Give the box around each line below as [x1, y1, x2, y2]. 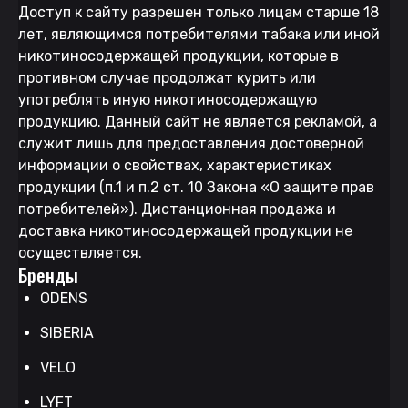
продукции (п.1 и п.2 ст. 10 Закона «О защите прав [18, 178, 374, 196]
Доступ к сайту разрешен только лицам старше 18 [18, 3, 379, 21]
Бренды [18, 260, 78, 289]
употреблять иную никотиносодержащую [18, 90, 317, 108]
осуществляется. [18, 243, 142, 261]
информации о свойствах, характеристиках [18, 156, 331, 174]
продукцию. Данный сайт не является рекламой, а [18, 112, 377, 130]
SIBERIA [40, 323, 94, 342]
